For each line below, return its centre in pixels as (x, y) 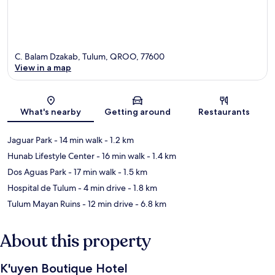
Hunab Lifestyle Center (51, 156)
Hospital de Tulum (42, 188)
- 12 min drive (107, 203)
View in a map (43, 67)
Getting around (137, 111)
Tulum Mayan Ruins (44, 203)
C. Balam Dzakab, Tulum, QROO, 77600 (90, 56)
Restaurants (224, 111)
